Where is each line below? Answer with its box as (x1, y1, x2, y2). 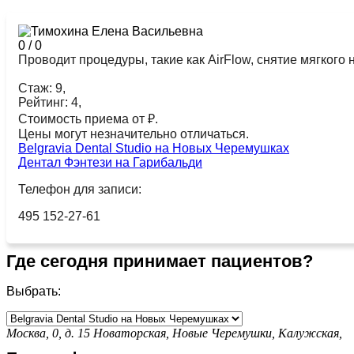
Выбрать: (6, 284, 61, 298)
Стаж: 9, (18, 81, 66, 95)
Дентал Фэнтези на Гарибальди (18, 155, 202, 169)
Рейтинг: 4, (18, 95, 81, 109)
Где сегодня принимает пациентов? (6, 250, 313, 271)
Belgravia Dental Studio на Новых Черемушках (18, 141, 289, 155)
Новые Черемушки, (172, 326, 278, 340)
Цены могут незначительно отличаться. (18, 126, 249, 141)
